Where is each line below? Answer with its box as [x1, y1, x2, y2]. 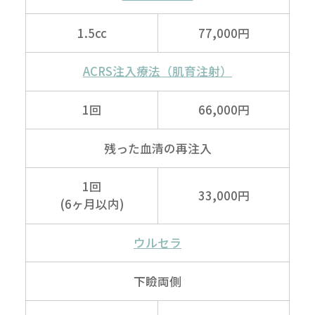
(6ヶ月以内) [60, 195, 124, 213]
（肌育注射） [160, 63, 232, 80]
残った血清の [103, 139, 176, 157]
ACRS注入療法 [83, 63, 160, 80]
